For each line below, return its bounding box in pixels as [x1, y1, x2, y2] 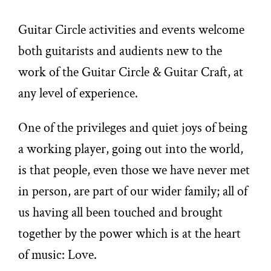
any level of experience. [18, 85, 139, 102]
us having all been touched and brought [18, 204, 223, 221]
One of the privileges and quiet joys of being [18, 119, 248, 137]
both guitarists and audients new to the [18, 42, 223, 60]
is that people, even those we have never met [18, 162, 250, 179]
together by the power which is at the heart [18, 225, 241, 243]
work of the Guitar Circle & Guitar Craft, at [18, 64, 244, 81]
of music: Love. [18, 246, 97, 264]
